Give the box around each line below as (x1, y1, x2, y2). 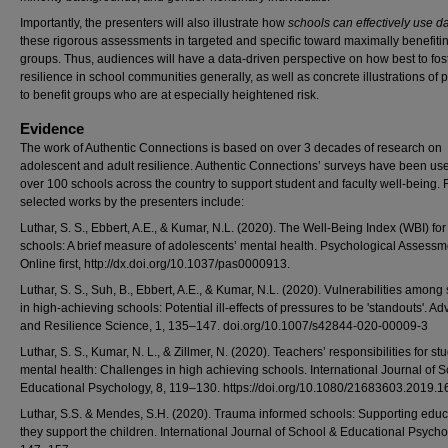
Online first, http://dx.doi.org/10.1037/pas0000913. (20, 257, 290, 271)
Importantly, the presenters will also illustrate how (20, 16, 288, 30)
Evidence (20, 120, 84, 137)
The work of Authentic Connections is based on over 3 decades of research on (20, 141, 442, 155)
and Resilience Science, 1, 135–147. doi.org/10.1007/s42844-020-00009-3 (20, 319, 428, 333)
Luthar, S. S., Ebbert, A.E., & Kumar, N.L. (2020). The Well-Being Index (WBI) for (20, 221, 446, 235)
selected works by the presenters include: (20, 195, 244, 209)
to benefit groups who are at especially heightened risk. (20, 88, 319, 102)
